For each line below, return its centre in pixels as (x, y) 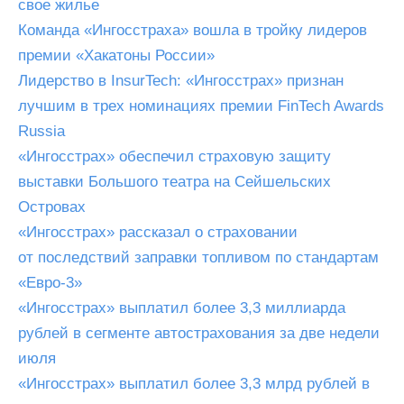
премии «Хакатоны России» (116, 55)
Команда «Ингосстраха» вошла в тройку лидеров (193, 30)
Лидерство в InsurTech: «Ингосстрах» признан (181, 81)
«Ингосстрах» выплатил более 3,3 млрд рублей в (194, 384)
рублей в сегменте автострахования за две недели (199, 333)
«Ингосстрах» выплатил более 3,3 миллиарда (182, 308)
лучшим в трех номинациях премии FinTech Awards (201, 106)
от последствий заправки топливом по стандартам (198, 257)
